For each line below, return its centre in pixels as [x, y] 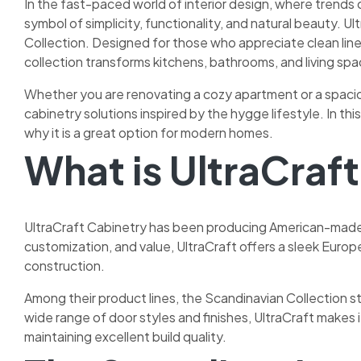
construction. [64, 265]
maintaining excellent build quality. [125, 336]
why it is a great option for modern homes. [149, 132]
